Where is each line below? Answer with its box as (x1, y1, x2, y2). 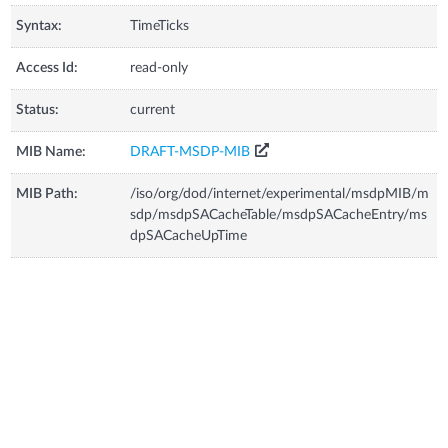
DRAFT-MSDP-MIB (130, 144, 251, 159)
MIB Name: (16, 144, 87, 159)
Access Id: (16, 60, 79, 75)
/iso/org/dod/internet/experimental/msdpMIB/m (130, 186, 430, 201)
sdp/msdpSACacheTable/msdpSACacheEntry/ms (130, 207, 428, 222)
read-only (130, 60, 189, 75)
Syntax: (16, 18, 63, 33)
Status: (16, 102, 60, 117)
